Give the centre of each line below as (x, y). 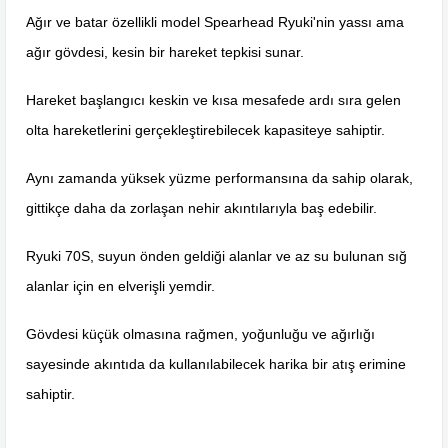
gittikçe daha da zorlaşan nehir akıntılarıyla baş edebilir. (201, 207)
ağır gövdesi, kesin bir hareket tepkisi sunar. (165, 51)
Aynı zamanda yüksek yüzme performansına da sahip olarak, (219, 177)
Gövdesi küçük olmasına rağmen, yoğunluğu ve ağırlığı (200, 333)
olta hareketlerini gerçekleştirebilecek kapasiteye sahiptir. (205, 129)
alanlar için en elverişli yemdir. (120, 285)
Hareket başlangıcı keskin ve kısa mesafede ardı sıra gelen (213, 99)
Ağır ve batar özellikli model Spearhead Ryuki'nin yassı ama (215, 21)
